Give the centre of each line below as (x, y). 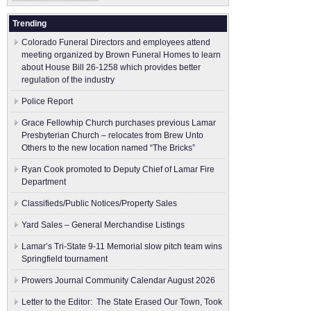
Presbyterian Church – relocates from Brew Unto (112, 135)
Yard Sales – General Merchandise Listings (103, 225)
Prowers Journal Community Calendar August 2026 (118, 280)
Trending (30, 24)
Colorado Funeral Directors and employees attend (116, 42)
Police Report (47, 101)
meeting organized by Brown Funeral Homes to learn (121, 55)
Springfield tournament (65, 259)
